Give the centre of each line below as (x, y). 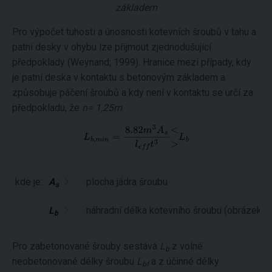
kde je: (29, 182)
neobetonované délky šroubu (74, 262)
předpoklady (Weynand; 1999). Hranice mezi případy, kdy (132, 62)
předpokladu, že (47, 108)
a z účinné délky (184, 262)
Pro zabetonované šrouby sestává (86, 246)
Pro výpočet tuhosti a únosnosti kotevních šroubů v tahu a (134, 32)
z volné (186, 246)
